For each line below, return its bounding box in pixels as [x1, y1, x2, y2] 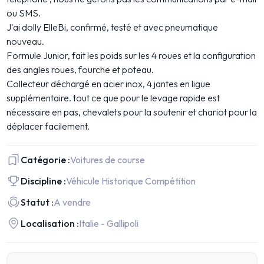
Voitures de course [70, 154, 146, 166]
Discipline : [21, 175, 67, 187]
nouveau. [6, 35, 45, 47]
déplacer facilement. [6, 120, 90, 132]
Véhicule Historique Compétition [66, 175, 196, 187]
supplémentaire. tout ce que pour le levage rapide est [6, 92, 220, 104]
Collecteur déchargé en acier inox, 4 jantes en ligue [6, 78, 211, 90]
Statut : [21, 196, 54, 208]
